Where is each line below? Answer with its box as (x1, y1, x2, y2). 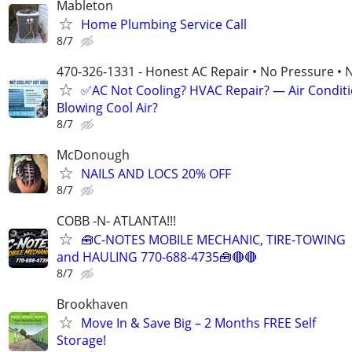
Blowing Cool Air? (57, 98, 158, 116)
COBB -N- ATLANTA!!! (57, 212, 176, 230)
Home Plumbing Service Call (81, 15, 247, 33)
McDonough (57, 146, 130, 163)
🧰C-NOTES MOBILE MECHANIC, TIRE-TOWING (81, 231, 346, 249)
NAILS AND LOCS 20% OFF (81, 165, 231, 182)
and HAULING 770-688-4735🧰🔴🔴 (57, 248, 257, 266)
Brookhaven (57, 295, 128, 313)
